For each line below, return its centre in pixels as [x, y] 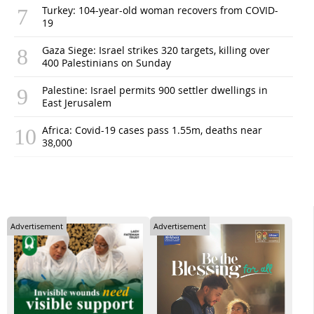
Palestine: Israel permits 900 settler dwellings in [155, 90]
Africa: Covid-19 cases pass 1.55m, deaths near [152, 130]
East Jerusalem [77, 102]
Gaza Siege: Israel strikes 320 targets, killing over [156, 50]
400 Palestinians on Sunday [107, 62]
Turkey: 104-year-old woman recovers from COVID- [160, 10]
